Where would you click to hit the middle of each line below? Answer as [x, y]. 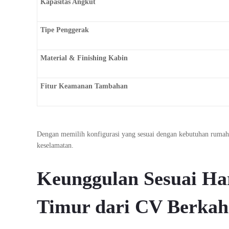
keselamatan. [55, 146]
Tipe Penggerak [64, 30]
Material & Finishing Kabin [84, 58]
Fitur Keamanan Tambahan [84, 86]
